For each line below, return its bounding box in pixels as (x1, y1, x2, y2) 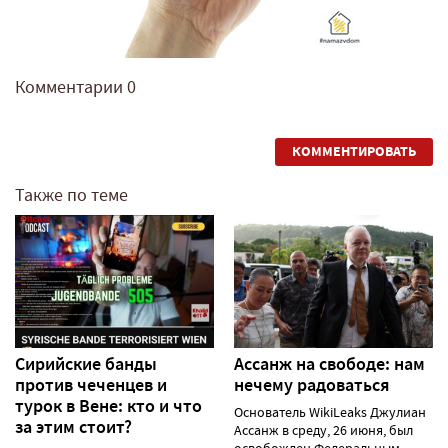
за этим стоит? (15, 414, 132, 439)
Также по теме (15, 184, 128, 208)
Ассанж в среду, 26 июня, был (234, 420, 413, 439)
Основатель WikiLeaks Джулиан (234, 402, 426, 421)
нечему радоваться (234, 372, 390, 397)
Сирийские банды (15, 351, 157, 376)
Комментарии (15, 76, 127, 100)
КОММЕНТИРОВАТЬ (292, 142, 416, 162)
